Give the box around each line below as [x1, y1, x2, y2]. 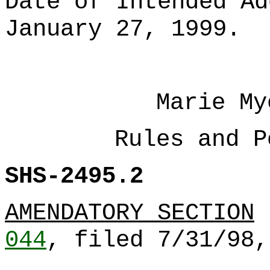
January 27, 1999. [5, 16, 240, 43]
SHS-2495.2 [5, 163, 143, 190]
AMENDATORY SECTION [5, 199, 254, 227]
